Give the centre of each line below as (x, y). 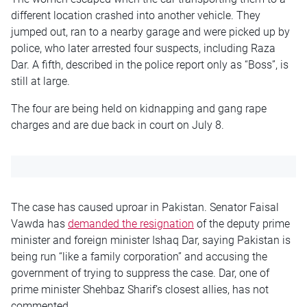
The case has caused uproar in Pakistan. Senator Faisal (145, 207)
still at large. (40, 81)
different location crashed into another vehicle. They (136, 15)
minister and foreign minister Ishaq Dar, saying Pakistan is (151, 240)
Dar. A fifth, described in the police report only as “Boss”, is (150, 64)
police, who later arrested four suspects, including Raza (143, 48)
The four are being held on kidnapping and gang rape (139, 108)
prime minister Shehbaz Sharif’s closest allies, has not (140, 289)
